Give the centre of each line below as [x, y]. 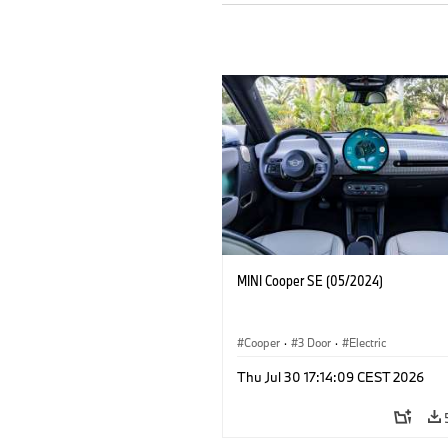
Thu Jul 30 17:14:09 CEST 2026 [330, 376]
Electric [367, 342]
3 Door [314, 342]
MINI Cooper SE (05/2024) [310, 280]
